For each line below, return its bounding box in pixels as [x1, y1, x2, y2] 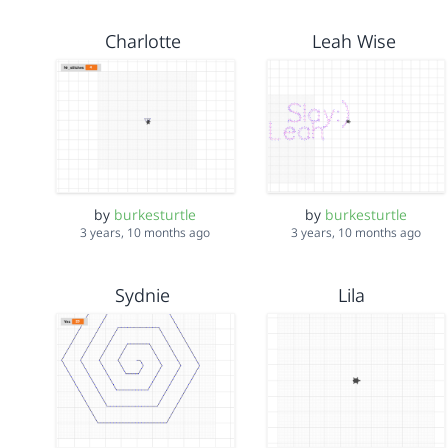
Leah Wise [311, 28, 396, 53]
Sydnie [115, 283, 171, 308]
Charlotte [104, 28, 181, 53]
